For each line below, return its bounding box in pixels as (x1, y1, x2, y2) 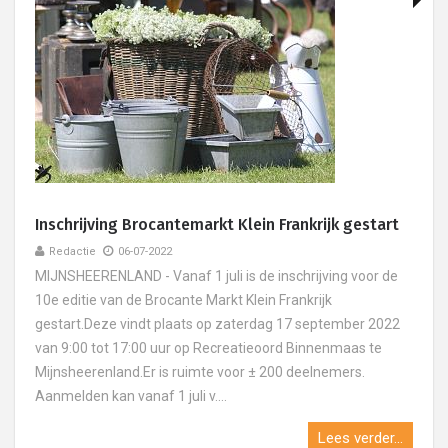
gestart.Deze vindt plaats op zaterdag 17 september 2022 (35, 316, 400, 332)
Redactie (49, 245, 96, 258)
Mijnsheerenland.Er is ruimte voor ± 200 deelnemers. (35, 364, 365, 380)
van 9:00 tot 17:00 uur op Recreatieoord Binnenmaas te (35, 340, 382, 356)
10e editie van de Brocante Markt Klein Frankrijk (35, 292, 332, 308)
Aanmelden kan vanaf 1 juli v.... (35, 388, 227, 404)
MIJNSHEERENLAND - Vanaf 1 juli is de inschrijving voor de (35, 268, 398, 284)
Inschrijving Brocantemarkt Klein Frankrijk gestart (35, 215, 399, 234)
